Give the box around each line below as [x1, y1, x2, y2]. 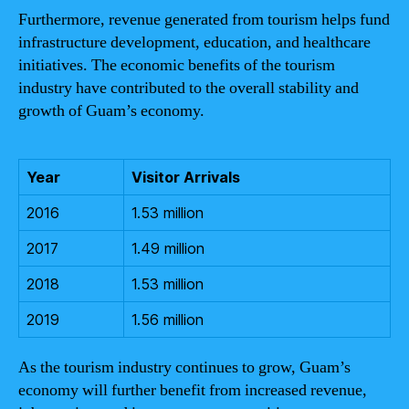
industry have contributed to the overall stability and [18, 78, 359, 99]
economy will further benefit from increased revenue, [18, 380, 367, 401]
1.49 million [131, 239, 204, 257]
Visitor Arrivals [131, 168, 240, 186]
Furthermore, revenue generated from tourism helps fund [18, 9, 390, 30]
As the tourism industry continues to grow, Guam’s [18, 357, 351, 378]
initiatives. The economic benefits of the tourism [18, 55, 335, 76]
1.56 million [131, 310, 204, 329]
